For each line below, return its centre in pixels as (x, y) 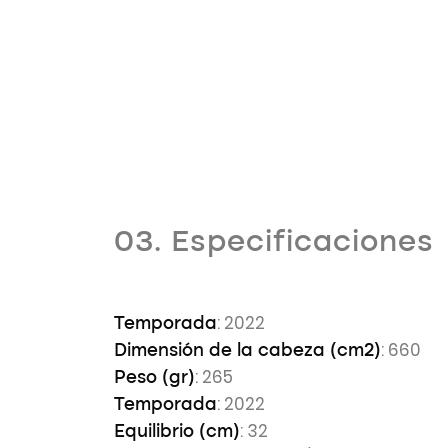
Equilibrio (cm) (177, 432)
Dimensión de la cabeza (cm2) (247, 351)
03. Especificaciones (274, 243)
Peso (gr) (154, 378)
